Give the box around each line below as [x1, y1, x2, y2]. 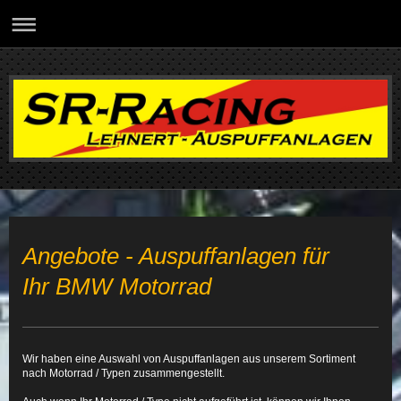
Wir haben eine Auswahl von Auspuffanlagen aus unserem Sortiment [22, 353, 355, 366]
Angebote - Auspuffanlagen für [22, 243, 329, 269]
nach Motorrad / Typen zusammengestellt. [22, 367, 225, 380]
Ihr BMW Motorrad [22, 274, 211, 300]
